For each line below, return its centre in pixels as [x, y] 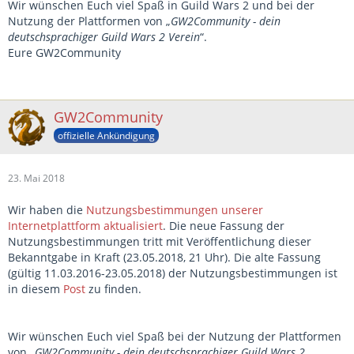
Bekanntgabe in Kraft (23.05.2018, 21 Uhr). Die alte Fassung [164, 257]
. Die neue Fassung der [224, 226]
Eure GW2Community [64, 53]
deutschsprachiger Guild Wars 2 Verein [104, 37]
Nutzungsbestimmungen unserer [175, 210]
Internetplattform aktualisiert [85, 226]
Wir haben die [47, 210]
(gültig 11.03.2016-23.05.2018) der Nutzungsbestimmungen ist [173, 273]
